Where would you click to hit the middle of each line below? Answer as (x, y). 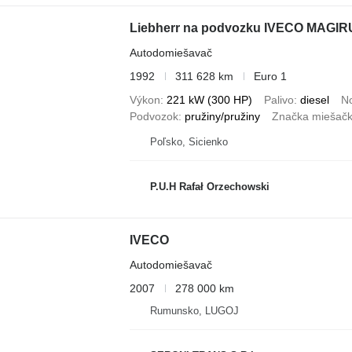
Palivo (279, 99)
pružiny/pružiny (222, 116)
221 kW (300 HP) (209, 99)
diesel (314, 99)
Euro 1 (270, 76)
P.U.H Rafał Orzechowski (209, 187)
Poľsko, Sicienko (189, 141)
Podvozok (154, 116)
